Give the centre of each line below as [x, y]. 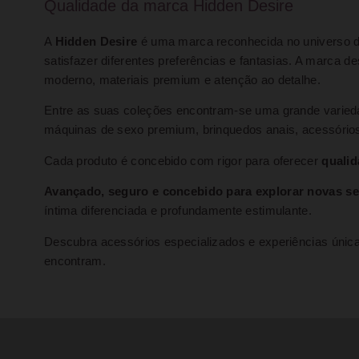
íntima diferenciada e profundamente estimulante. [178, 211]
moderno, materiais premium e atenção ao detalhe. [182, 80]
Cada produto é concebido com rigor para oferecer [183, 161]
